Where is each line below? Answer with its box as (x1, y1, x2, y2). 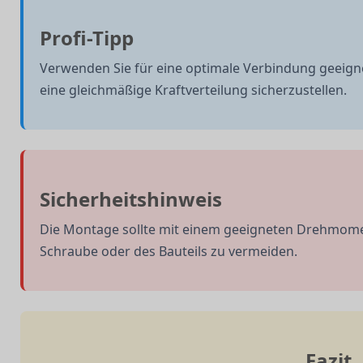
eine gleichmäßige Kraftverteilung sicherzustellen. (40, 80, 347, 99)
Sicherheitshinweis (40, 185, 222, 212)
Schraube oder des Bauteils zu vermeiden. (40, 241, 297, 260)
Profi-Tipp (40, 23, 134, 51)
